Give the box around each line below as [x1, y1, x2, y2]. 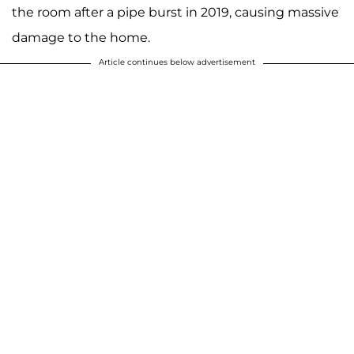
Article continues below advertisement [99, 56, 255, 67]
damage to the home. [12, 29, 150, 45]
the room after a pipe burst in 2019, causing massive [12, 4, 339, 20]
